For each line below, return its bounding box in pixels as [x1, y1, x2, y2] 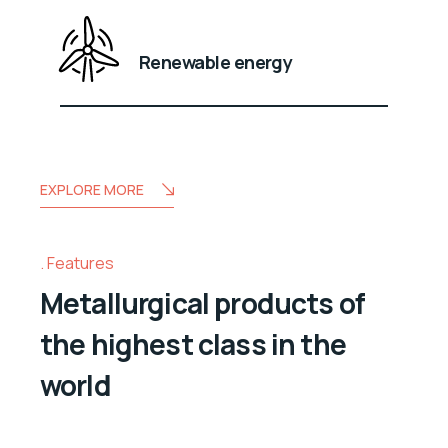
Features [47, 251, 114, 274]
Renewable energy [139, 49, 293, 74]
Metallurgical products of [40, 284, 366, 323]
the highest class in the [40, 325, 346, 364]
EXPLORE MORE [40, 179, 144, 199]
